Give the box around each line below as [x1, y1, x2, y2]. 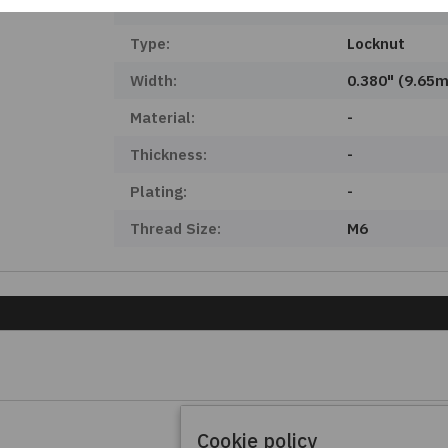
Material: [129, 108, 195, 127]
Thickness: [129, 145, 207, 164]
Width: [129, 71, 177, 90]
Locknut [347, 34, 406, 53]
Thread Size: [129, 219, 221, 238]
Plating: [129, 182, 187, 201]
